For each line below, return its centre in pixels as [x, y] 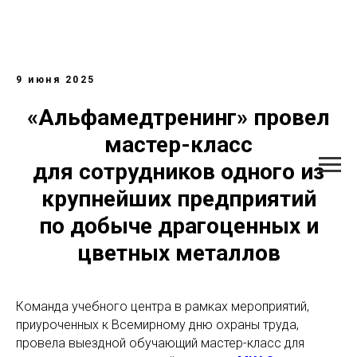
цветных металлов [178, 253]
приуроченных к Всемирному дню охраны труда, [157, 325]
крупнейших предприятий [178, 199]
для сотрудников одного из [178, 172]
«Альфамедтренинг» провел [178, 118]
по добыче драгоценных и [178, 226]
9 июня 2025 [56, 80]
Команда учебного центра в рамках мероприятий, [163, 306]
